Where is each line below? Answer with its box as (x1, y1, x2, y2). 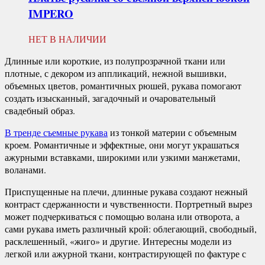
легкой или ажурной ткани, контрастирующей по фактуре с (5, 247, 246, 260)
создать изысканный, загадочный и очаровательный (5, 91, 216, 104)
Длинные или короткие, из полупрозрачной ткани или (5, 54, 225, 67)
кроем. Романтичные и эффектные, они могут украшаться (5, 138, 239, 151)
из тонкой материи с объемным (108, 125, 237, 138)
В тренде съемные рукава (5, 125, 108, 138)
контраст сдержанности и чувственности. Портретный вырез (5, 197, 252, 210)
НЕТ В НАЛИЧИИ (28, 32, 106, 45)
